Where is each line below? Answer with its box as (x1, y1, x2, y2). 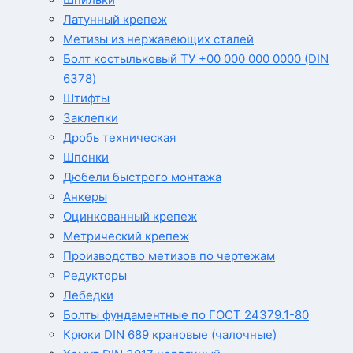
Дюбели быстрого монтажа (63, 169, 221, 185)
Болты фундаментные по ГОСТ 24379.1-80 (63, 307, 309, 323)
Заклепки (63, 110, 118, 126)
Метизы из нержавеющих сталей (63, 32, 254, 47)
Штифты (63, 91, 110, 106)
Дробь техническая (63, 130, 176, 146)
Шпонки (63, 150, 109, 165)
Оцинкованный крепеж (63, 209, 197, 225)
